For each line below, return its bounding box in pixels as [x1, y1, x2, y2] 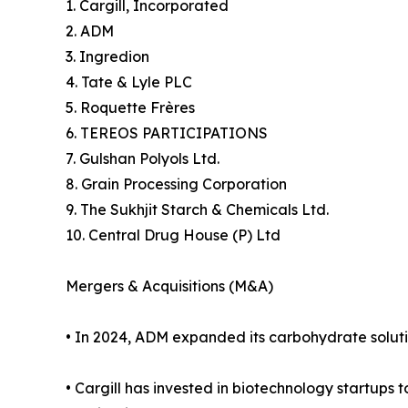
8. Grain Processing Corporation [66, 175, 287, 194]
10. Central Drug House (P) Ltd [66, 226, 280, 245]
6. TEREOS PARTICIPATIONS [66, 124, 268, 143]
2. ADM [66, 22, 114, 41]
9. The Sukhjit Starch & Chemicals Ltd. [66, 200, 329, 219]
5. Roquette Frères [66, 98, 195, 117]
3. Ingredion [66, 47, 149, 66]
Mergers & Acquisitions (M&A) [66, 277, 273, 296]
